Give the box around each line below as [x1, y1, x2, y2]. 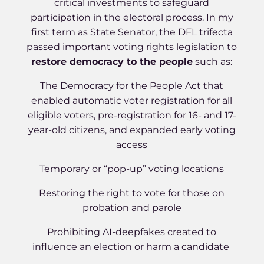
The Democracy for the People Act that [40, 80, 224, 91]
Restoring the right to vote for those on [39, 187, 225, 199]
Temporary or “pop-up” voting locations [39, 163, 225, 174]
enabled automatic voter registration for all [31, 95, 233, 106]
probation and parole [82, 202, 181, 213]
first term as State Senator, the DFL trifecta [31, 27, 233, 38]
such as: [193, 56, 233, 67]
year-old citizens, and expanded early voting [28, 124, 236, 136]
